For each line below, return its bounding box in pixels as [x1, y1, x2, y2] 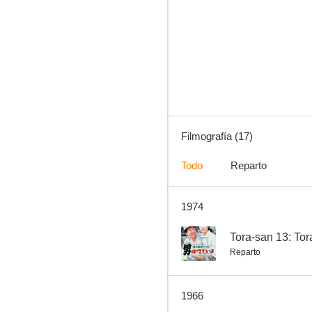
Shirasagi [224, 204, 260, 217]
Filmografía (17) [181, 130, 253, 142]
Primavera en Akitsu [201, 40, 283, 52]
